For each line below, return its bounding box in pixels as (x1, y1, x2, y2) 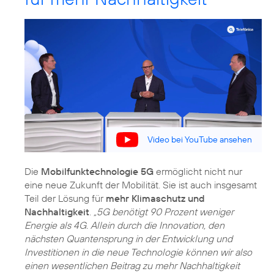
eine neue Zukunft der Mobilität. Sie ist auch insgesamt (24, 178, 257, 191)
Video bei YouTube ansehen (147, 134, 252, 146)
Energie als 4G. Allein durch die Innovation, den (24, 218, 224, 231)
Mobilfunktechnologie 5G (41, 165, 154, 177)
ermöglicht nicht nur (154, 165, 242, 177)
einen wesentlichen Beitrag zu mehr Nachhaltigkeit (24, 259, 240, 272)
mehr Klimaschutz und (106, 191, 205, 204)
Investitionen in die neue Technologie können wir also (24, 245, 252, 258)
